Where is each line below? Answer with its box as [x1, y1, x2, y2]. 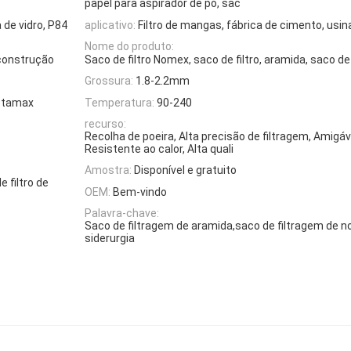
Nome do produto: [85, 39, 174, 52]
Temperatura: [85, 96, 154, 109]
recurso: [85, 118, 126, 131]
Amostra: [85, 164, 132, 177]
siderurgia [85, 231, 135, 244]
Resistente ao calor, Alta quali [85, 143, 233, 156]
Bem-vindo [113, 185, 167, 198]
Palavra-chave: [85, 206, 159, 219]
